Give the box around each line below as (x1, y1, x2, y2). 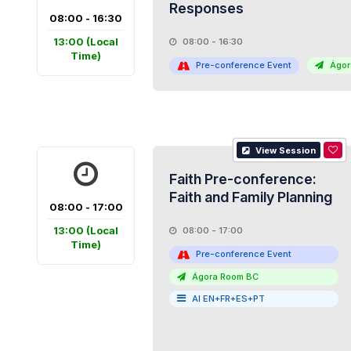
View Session (253, 145, 317, 156)
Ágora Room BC (189, 270, 259, 282)
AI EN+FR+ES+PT (191, 292, 265, 304)
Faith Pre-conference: (168, 171, 317, 187)
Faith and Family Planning (168, 189, 332, 205)
